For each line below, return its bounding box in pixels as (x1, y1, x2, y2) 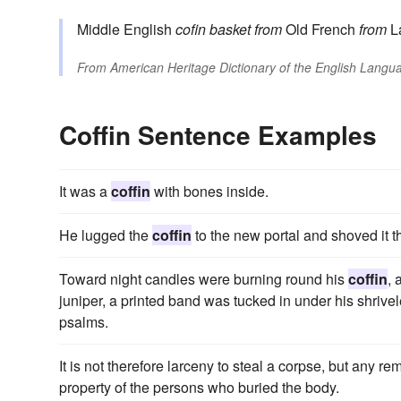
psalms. (59, 311, 108, 333)
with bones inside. (150, 181, 269, 202)
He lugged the (59, 225, 152, 246)
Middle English (77, 19, 175, 40)
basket (209, 19, 251, 40)
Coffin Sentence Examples (59, 116, 377, 154)
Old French (282, 19, 359, 40)
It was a (59, 181, 111, 202)
